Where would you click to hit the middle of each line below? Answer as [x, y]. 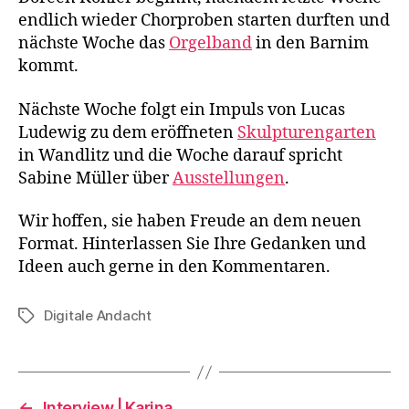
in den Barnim [310, 43]
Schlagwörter [61, 316]
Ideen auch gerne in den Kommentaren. [174, 267]
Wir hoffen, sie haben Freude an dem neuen [190, 221]
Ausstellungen [229, 178]
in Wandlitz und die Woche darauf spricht [180, 155]
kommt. [48, 66]
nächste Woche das [94, 43]
